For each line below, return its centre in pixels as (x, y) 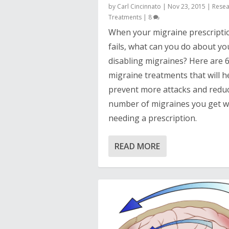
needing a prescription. (153, 118)
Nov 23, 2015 (187, 7)
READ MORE (137, 146)
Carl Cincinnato (139, 7)
